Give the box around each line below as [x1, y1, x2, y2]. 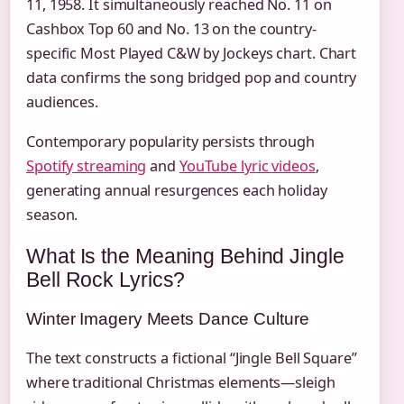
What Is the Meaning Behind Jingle [26, 244, 344, 269]
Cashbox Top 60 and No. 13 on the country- [26, 19, 317, 40]
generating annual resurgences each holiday [26, 180, 327, 201]
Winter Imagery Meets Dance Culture [26, 308, 309, 328]
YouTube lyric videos [179, 156, 316, 177]
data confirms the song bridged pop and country [26, 68, 357, 88]
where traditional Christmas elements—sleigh [26, 372, 335, 392]
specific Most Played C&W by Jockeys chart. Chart [26, 43, 357, 64]
